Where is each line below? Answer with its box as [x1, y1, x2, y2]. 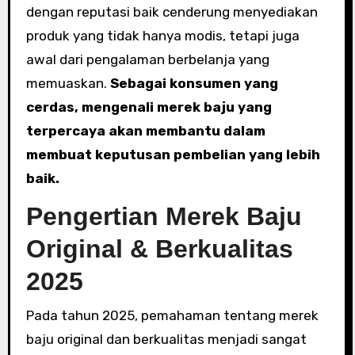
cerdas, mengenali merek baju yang [25, 99, 272, 115]
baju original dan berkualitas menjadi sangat [25, 330, 307, 347]
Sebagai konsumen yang [109, 75, 278, 91]
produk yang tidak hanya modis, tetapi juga [25, 28, 300, 44]
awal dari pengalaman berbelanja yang [25, 52, 269, 67]
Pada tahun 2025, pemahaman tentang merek [25, 307, 319, 323]
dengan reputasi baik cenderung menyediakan [25, 4, 318, 20]
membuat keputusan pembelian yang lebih [25, 147, 320, 162]
